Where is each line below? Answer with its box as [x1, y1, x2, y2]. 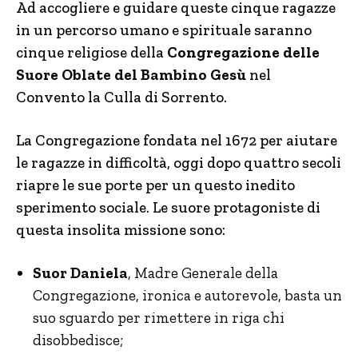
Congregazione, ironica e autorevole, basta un [33, 286, 342, 304]
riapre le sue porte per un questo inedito [16, 176, 295, 194]
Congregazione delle [167, 43, 320, 62]
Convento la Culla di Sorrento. [16, 88, 227, 106]
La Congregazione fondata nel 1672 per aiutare [16, 131, 337, 149]
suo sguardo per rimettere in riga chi [33, 308, 284, 327]
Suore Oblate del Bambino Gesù [16, 66, 246, 84]
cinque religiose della [16, 43, 167, 62]
